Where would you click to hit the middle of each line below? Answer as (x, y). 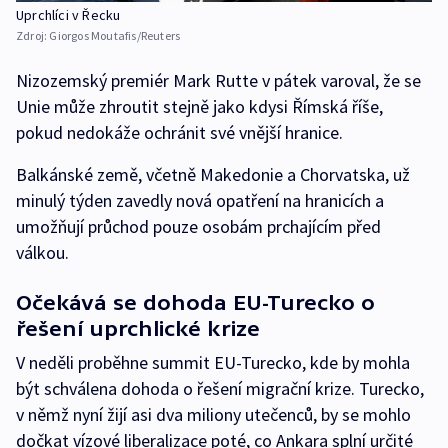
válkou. (42, 252)
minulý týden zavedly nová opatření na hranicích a (200, 200)
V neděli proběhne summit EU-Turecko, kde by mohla (213, 362)
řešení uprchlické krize (138, 328)
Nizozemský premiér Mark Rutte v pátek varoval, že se (218, 80)
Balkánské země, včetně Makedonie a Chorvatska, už (213, 174)
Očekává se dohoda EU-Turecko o (195, 302)
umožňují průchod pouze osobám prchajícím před (198, 226)
